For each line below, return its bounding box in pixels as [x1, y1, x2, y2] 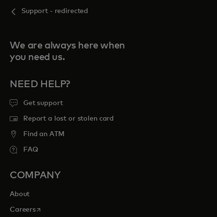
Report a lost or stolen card [23, 115, 114, 122]
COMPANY [10, 170, 61, 180]
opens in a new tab [35, 205, 97, 212]
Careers [10, 206, 36, 213]
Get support [23, 100, 63, 107]
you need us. [10, 52, 65, 62]
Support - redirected [21, 8, 89, 15]
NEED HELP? [10, 79, 70, 89]
